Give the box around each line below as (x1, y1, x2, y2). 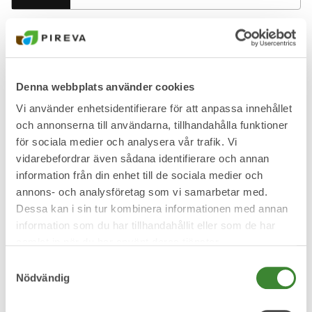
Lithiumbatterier (79, 45, 137, 56)
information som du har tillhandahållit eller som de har (16, 219, 276, 232)
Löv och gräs (79, 205, 125, 217)
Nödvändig (16, 271, 70, 283)
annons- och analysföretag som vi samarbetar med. (16, 186, 267, 198)
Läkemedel (79, 125, 118, 136)
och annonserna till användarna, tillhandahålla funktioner (16, 119, 288, 132)
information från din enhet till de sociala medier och (16, 169, 263, 182)
